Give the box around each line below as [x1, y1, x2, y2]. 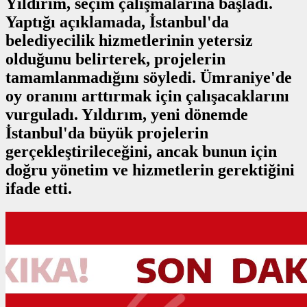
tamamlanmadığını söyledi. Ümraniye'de [5, 68, 292, 86]
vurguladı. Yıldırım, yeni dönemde [5, 105, 248, 123]
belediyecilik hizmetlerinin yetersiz [5, 31, 253, 49]
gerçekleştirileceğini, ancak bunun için [5, 142, 277, 160]
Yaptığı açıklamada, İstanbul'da [5, 12, 229, 31]
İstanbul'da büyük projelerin [5, 123, 208, 142]
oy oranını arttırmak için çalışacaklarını [5, 86, 289, 105]
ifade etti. [5, 179, 72, 197]
